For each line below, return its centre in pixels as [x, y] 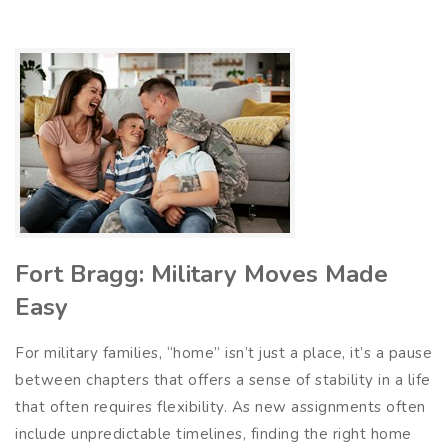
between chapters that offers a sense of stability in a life [223, 379]
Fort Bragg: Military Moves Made [201, 273]
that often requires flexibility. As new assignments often [220, 406]
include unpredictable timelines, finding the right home [213, 433]
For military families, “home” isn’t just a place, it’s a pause [223, 352]
